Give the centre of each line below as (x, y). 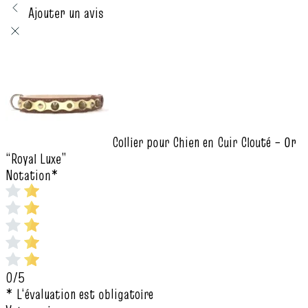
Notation (28, 176)
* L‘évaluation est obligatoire (79, 295)
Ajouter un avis (66, 13)
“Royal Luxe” (36, 159)
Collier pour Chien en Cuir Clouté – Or (204, 143)
